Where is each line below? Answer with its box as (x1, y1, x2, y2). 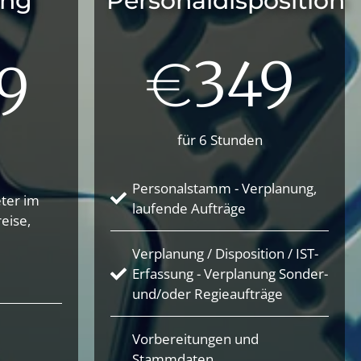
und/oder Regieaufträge (132, 284, 283, 303)
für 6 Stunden (176, 131, 263, 149)
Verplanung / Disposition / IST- (132, 244, 318, 263)
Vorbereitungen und (132, 330, 259, 348)
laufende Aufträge (132, 199, 246, 218)
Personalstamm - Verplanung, (132, 179, 317, 197)
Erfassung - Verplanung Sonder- (132, 264, 328, 283)
